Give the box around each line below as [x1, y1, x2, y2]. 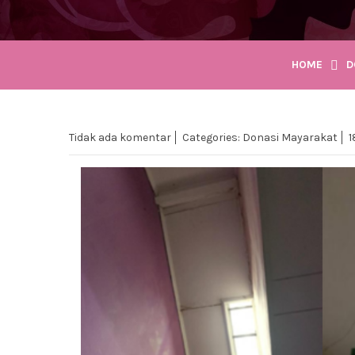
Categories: [182, 131, 242, 144]
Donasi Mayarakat [242, 131, 338, 144]
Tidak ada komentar [69, 131, 171, 144]
